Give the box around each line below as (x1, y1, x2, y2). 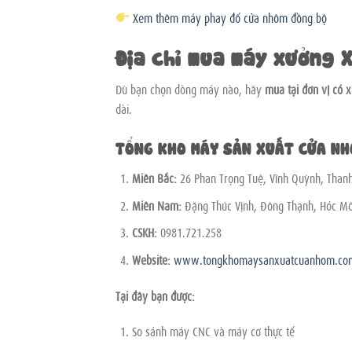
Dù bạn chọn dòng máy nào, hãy (115, 80, 265, 98)
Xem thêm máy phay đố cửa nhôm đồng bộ (133, 8, 328, 26)
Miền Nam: (131, 196, 181, 214)
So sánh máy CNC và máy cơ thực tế (131, 322, 295, 340)
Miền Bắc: (131, 169, 177, 187)
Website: (131, 250, 170, 268)
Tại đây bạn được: (115, 286, 195, 304)
